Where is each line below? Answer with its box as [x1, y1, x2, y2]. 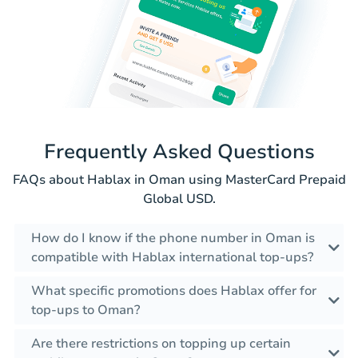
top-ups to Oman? [31, 301, 140, 320]
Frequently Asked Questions [43, 138, 315, 166]
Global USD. [142, 190, 216, 209]
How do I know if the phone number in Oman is [31, 229, 315, 248]
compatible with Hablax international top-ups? [31, 249, 313, 267]
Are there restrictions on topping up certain [31, 335, 291, 353]
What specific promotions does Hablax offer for [31, 282, 316, 300]
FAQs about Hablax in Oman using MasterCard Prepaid [12, 171, 346, 189]
